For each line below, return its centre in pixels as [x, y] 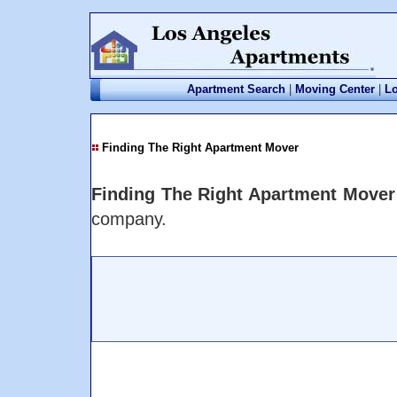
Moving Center [335, 89]
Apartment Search [236, 89]
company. [129, 218]
